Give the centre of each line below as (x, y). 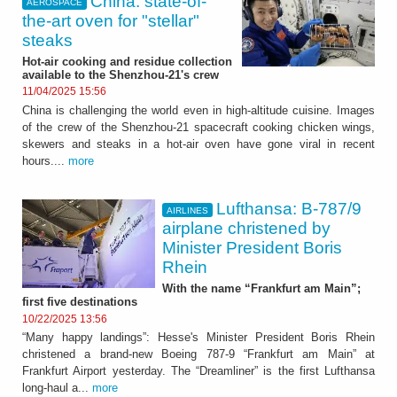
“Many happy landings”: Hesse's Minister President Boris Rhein (198, 338)
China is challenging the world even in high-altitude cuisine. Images (198, 111)
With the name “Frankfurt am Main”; (261, 288)
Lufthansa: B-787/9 (289, 209)
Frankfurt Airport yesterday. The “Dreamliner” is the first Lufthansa (198, 371)
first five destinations (80, 301)
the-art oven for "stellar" (111, 20)
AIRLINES (187, 210)
